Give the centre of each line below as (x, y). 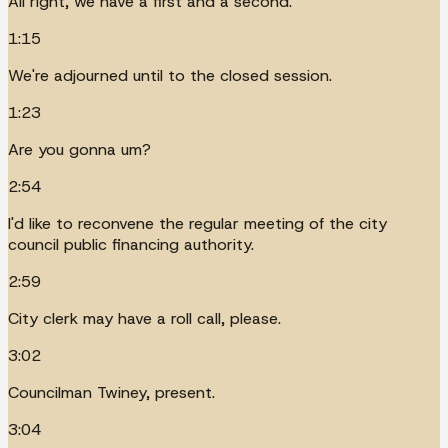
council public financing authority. (131, 244)
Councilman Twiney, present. (111, 392)
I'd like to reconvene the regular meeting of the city (197, 223)
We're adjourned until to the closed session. (170, 75)
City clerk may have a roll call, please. (144, 318)
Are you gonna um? (79, 149)
